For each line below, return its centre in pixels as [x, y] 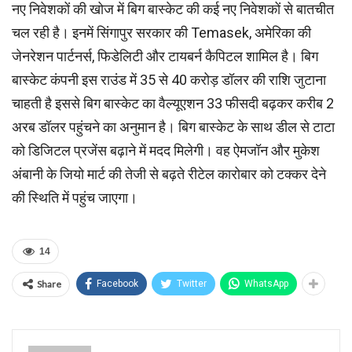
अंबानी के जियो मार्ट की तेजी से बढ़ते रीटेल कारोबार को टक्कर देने [169, 174]
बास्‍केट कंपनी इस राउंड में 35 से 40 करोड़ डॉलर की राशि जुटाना [169, 80]
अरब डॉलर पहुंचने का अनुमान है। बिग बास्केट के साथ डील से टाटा [173, 127]
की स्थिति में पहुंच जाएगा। [75, 198]
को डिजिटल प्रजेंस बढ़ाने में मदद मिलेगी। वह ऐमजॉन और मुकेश [166, 150]
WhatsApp [266, 284]
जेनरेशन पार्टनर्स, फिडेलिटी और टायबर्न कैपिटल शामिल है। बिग [165, 56]
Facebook [117, 284]
